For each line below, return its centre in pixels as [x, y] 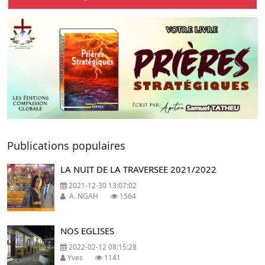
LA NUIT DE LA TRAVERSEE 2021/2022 [138, 169]
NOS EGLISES [87, 231]
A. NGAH [88, 196]
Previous [43, 74]
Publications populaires [66, 146]
